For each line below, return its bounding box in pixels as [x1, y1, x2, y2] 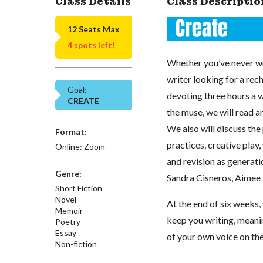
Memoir [55, 205, 83, 215]
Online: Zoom [55, 141, 106, 151]
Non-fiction [55, 238, 97, 249]
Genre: [55, 168, 82, 178]
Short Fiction [55, 183, 103, 193]
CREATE [68, 95, 100, 106]
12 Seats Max [68, 23, 120, 34]
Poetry [55, 216, 81, 227]
